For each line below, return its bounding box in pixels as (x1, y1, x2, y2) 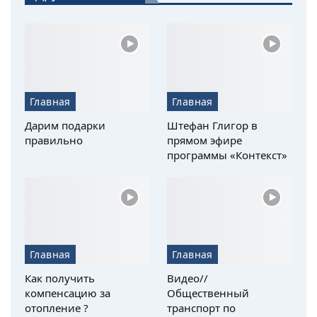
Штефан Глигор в (167, 117, 258, 132)
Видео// (167, 271, 208, 286)
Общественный (167, 286, 249, 301)
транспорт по (167, 301, 236, 316)
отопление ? (25, 301, 88, 316)
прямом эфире (167, 132, 242, 147)
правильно (25, 132, 83, 147)
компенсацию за (25, 286, 110, 301)
